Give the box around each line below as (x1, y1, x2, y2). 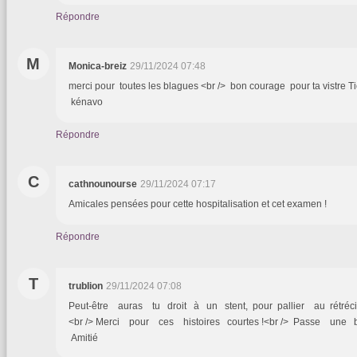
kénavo (69, 96, 103, 108)
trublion (69, 280, 103, 292)
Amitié (69, 332, 98, 344)
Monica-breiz (69, 61, 127, 73)
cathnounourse (69, 178, 137, 190)
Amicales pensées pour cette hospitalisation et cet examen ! (69, 198, 327, 210)
